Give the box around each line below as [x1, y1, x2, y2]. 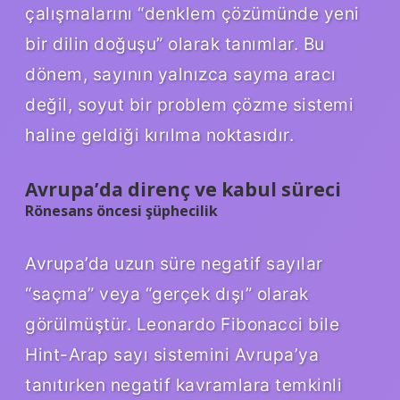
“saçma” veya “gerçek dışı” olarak [25, 282, 309, 304]
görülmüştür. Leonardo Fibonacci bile [25, 312, 339, 335]
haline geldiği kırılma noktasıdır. [25, 124, 294, 146]
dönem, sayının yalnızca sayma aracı [25, 63, 337, 86]
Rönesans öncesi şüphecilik [25, 201, 218, 221]
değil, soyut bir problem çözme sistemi [25, 94, 354, 116]
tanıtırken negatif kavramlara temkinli [25, 373, 342, 396]
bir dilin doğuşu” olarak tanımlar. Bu [25, 33, 325, 55]
